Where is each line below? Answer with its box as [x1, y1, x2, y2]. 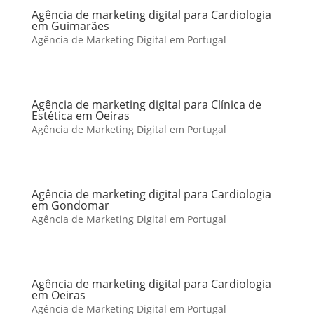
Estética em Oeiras [31, 108, 130, 123]
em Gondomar [31, 198, 109, 213]
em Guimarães [31, 18, 109, 34]
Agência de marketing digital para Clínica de [31, 97, 261, 112]
